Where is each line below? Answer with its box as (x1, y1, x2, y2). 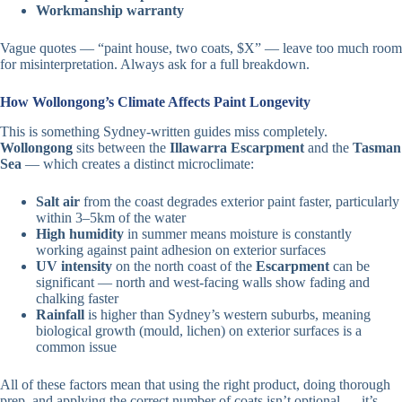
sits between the (73, 140, 170, 155)
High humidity (36, 226, 124, 241)
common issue (36, 339, 117, 354)
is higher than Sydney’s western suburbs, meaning (84, 307, 371, 322)
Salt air (36, 194, 80, 209)
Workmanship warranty (36, 3, 184, 19)
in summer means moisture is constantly (124, 226, 352, 241)
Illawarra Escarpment (170, 140, 304, 155)
